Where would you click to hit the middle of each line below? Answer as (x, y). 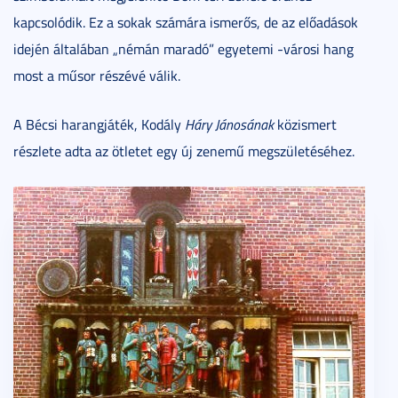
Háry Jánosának (229, 125)
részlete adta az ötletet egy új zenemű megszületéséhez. (184, 151)
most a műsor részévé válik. (97, 76)
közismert (305, 125)
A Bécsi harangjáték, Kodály (99, 125)
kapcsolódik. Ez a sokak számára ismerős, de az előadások (186, 23)
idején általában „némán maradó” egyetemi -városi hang (183, 49)
